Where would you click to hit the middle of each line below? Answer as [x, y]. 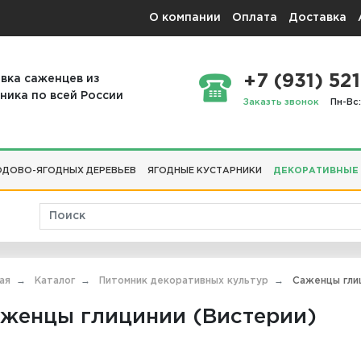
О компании [185, 18]
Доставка [317, 18]
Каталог [55, 281]
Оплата [255, 18]
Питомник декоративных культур [184, 281]
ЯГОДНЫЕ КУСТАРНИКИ [205, 170]
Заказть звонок [281, 103]
